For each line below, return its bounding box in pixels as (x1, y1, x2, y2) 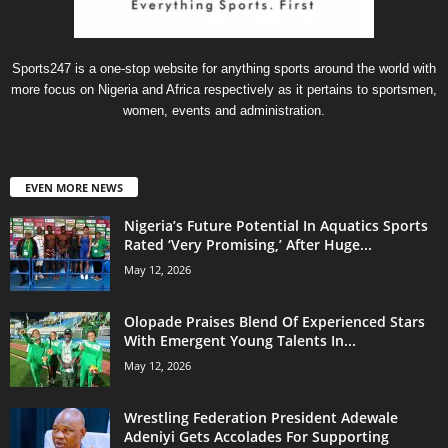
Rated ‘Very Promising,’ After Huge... (124, 234, 372, 254)
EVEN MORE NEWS (25, 179, 123, 195)
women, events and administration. (123, 102, 325, 118)
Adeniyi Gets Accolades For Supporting (124, 426, 389, 446)
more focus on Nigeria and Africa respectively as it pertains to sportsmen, (11, 81, 437, 97)
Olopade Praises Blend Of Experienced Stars (124, 311, 425, 331)
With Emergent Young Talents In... (124, 330, 356, 350)
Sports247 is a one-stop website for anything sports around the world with (12, 60, 436, 76)
